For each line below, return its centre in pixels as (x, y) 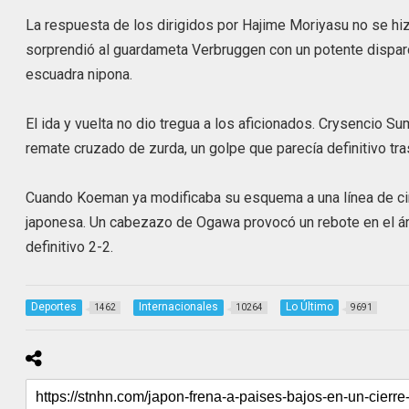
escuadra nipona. (79, 75)
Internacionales (179, 306)
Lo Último (310, 306)
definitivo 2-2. (70, 247)
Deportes (54, 306)
